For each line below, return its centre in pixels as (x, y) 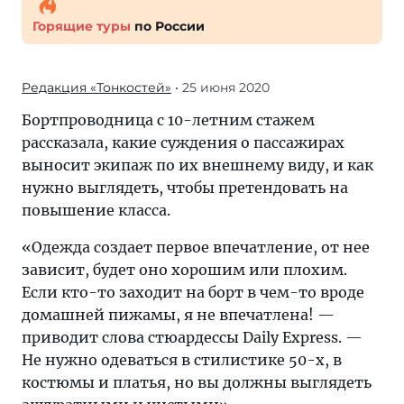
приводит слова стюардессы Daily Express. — (192, 337)
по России (168, 26)
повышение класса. (96, 210)
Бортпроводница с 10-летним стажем (168, 120)
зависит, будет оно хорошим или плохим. (184, 270)
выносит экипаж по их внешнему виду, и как (197, 165)
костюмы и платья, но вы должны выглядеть (197, 382)
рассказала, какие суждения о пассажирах (183, 142)
